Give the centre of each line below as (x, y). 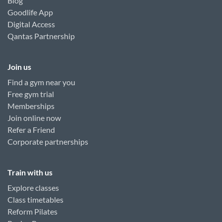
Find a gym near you (41, 82)
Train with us (30, 172)
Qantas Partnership (41, 36)
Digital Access (31, 24)
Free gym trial (31, 94)
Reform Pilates (32, 211)
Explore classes (33, 188)
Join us (19, 67)
